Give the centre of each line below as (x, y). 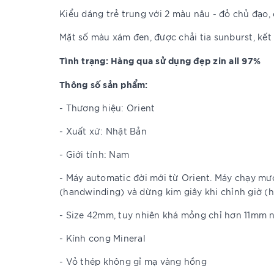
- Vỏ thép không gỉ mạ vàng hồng (133, 261)
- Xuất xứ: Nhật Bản (103, 131)
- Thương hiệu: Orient (107, 108)
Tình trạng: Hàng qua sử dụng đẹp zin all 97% (160, 60)
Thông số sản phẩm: (105, 84)
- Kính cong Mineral (102, 238)
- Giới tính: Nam (94, 154)
